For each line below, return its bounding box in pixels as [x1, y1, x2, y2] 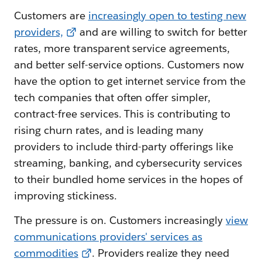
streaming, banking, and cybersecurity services [14, 156, 243, 170]
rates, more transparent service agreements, [14, 42, 230, 56]
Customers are [14, 9, 88, 23]
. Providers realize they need [91, 246, 230, 260]
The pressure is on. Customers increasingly [14, 213, 226, 227]
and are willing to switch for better [76, 25, 247, 39]
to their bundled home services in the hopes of [14, 173, 243, 187]
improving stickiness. [14, 189, 117, 203]
